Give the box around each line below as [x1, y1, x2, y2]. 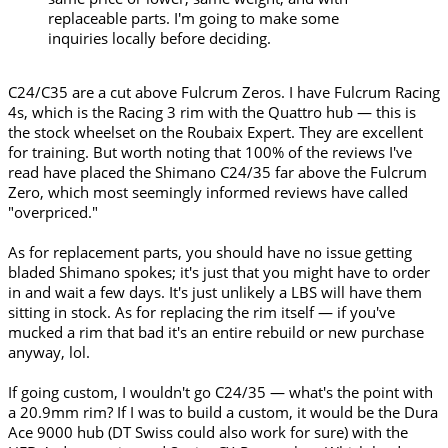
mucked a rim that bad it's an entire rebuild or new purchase [8, 322, 424, 343]
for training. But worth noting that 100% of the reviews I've [8, 142, 412, 163]
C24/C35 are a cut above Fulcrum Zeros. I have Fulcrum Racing [8, 82, 440, 103]
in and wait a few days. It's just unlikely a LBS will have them [8, 282, 422, 303]
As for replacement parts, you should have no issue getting [8, 242, 412, 263]
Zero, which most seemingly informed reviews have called [8, 182, 408, 203]
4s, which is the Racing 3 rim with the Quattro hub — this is [8, 102, 416, 123]
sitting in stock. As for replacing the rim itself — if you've [8, 302, 395, 323]
